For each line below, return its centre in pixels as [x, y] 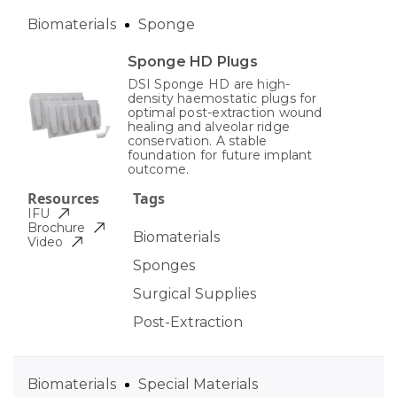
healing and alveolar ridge [209, 127]
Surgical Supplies [194, 294]
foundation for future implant [220, 156]
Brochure [56, 228]
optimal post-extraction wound [225, 113]
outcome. [158, 170]
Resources [63, 199]
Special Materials [198, 385]
